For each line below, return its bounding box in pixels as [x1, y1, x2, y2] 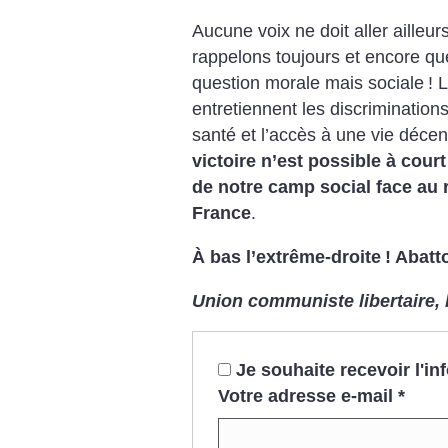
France [192, 203, 251, 224]
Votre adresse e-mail [217, 385, 393, 406]
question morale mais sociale [192, 73, 424, 94]
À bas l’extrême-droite [192, 247, 381, 268]
